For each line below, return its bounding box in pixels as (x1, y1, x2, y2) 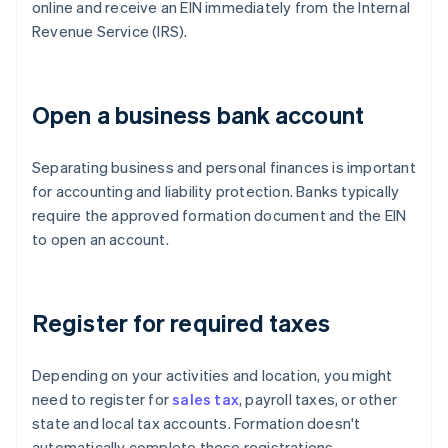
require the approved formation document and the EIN (32, 205, 407, 226)
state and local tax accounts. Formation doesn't (32, 413, 361, 434)
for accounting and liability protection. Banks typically (32, 181, 400, 202)
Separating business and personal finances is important (32, 157, 416, 178)
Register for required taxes (32, 307, 330, 339)
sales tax (172, 389, 240, 410)
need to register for (32, 389, 173, 410)
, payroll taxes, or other (239, 389, 398, 410)
